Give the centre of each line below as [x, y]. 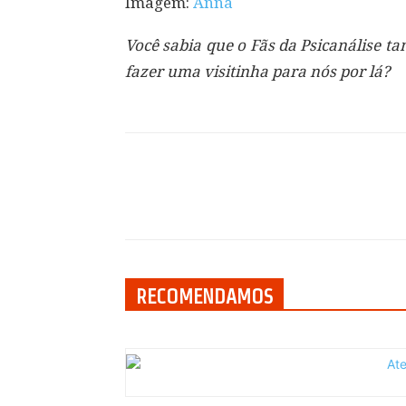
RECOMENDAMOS [204, 296]
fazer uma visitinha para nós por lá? [258, 72]
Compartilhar [206, 203]
